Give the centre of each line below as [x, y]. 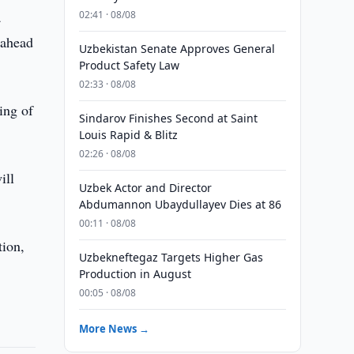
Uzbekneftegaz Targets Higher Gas [171, 257]
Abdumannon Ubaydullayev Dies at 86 [180, 204]
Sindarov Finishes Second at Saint [168, 118]
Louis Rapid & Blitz [128, 135]
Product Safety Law [129, 65]
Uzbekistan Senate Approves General [177, 49]
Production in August [135, 274]
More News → [114, 329]
